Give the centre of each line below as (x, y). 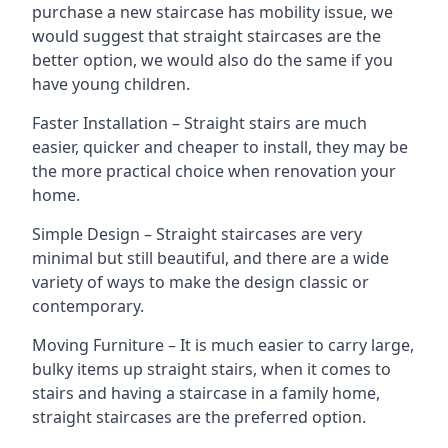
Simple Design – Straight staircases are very (197, 234)
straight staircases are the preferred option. (199, 417)
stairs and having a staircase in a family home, (206, 393)
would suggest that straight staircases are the (206, 36)
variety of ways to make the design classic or (200, 282)
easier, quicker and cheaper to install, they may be (220, 147)
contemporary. (88, 306)
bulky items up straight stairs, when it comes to (211, 369)
